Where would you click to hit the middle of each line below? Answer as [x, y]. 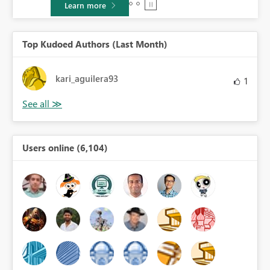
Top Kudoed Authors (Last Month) [95, 44]
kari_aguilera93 [87, 79]
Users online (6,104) [65, 148]
